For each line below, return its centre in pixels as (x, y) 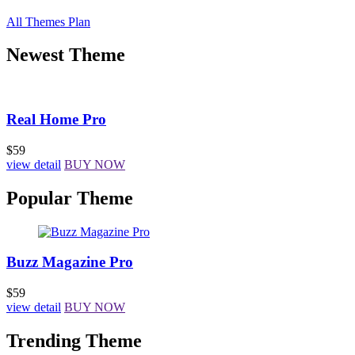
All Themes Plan (48, 21)
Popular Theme (70, 198)
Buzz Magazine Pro (70, 262)
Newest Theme (66, 55)
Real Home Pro (56, 120)
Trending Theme (74, 340)
